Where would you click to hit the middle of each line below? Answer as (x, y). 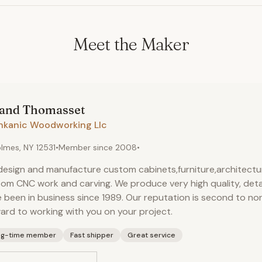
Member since (87, 147)
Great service (151, 235)
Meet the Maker (131, 44)
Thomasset (52, 110)
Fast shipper (92, 235)
